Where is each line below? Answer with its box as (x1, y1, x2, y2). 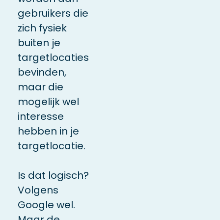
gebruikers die (17, 6, 88, 20)
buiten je (17, 35, 60, 50)
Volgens (17, 183, 58, 197)
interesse (17, 109, 64, 123)
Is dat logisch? (17, 168, 89, 182)
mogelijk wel (17, 94, 79, 109)
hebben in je (17, 124, 79, 138)
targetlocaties (17, 50, 89, 64)
